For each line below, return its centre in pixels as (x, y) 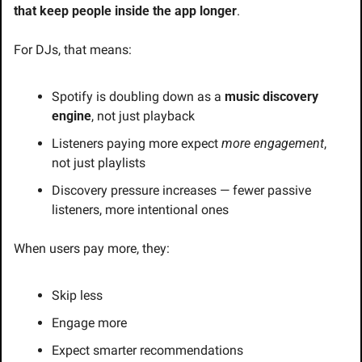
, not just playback (143, 116)
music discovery (271, 97)
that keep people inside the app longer (125, 11)
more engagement (273, 144)
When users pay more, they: (92, 249)
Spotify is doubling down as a (138, 97)
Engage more (89, 323)
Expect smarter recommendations (147, 351)
